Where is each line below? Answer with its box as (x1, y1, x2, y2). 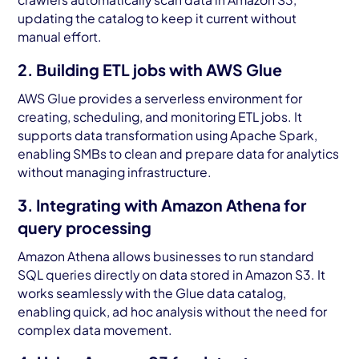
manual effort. (18, 29, 103, 45)
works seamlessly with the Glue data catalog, (18, 284, 287, 301)
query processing (18, 217, 152, 237)
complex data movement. (18, 321, 173, 337)
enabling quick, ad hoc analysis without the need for (18, 303, 328, 319)
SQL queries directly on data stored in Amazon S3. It (18, 266, 326, 282)
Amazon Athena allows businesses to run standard (18, 248, 315, 264)
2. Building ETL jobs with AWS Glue (18, 60, 283, 80)
